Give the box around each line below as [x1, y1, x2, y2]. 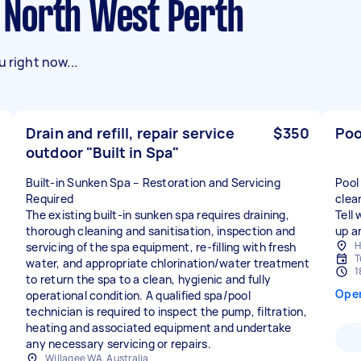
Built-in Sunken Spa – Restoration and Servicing [26, 175, 280, 190]
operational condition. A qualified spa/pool [26, 288, 251, 303]
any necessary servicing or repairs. [26, 336, 211, 351]
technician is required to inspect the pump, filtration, [26, 304, 307, 319]
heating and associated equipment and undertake [26, 320, 292, 335]
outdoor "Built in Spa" [26, 143, 180, 162]
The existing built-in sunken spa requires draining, [26, 207, 289, 222]
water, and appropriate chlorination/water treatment [26, 255, 309, 271]
